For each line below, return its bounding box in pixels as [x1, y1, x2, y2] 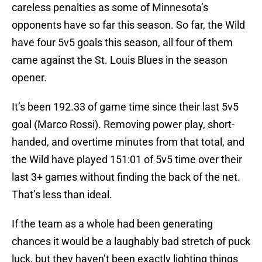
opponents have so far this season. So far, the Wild [12, 19, 245, 32]
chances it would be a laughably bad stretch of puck [12, 235, 250, 248]
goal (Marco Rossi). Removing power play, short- [12, 118, 235, 131]
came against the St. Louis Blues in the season [12, 54, 227, 67]
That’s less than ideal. [12, 188, 115, 201]
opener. [12, 71, 47, 84]
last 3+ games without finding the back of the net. [12, 171, 240, 184]
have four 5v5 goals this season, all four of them [12, 36, 233, 49]
